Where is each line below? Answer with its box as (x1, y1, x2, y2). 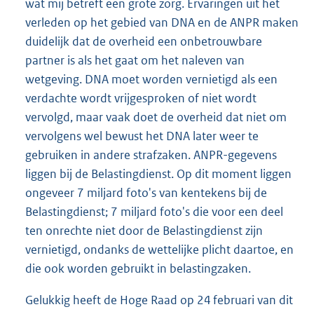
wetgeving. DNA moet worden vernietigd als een (25, 71, 278, 88)
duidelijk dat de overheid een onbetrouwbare (25, 34, 262, 50)
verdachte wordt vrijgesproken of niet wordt (25, 90, 257, 107)
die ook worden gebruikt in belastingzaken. (25, 261, 251, 277)
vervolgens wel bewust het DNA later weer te (25, 128, 259, 144)
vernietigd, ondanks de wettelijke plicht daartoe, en (25, 242, 294, 258)
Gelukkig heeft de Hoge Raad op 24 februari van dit (25, 292, 293, 308)
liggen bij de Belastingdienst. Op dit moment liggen (25, 166, 292, 182)
